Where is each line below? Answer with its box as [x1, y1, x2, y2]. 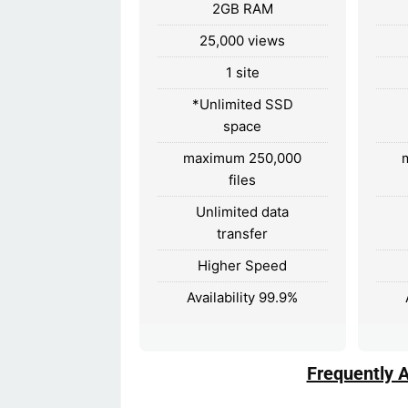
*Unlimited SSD [191, 95, 293, 113]
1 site [225, 63, 260, 81]
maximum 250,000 [183, 148, 302, 167]
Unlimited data [196, 202, 290, 220]
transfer [217, 224, 269, 242]
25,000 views [199, 31, 286, 49]
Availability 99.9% [187, 288, 299, 306]
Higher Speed [198, 256, 288, 274]
